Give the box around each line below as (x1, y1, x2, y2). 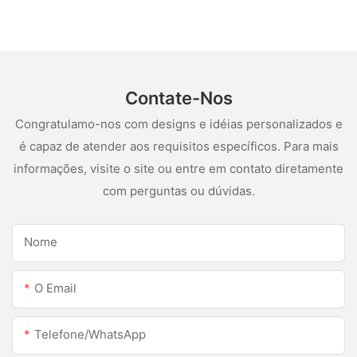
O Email (34, 280, 76, 296)
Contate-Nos (124, 88, 233, 109)
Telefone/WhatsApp (34, 327, 146, 343)
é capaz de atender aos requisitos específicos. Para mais (18, 138, 339, 154)
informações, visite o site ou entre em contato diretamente (14, 160, 343, 176)
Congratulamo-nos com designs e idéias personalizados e (14, 116, 343, 131)
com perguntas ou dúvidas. (102, 182, 255, 198)
